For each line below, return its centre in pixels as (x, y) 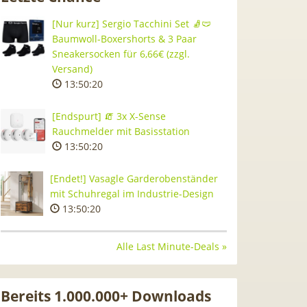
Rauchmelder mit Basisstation (121, 131)
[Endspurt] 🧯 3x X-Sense (109, 116)
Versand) (72, 69)
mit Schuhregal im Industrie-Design (132, 194)
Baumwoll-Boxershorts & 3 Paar (124, 39)
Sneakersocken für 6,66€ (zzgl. (121, 54)
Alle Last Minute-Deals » (172, 246)
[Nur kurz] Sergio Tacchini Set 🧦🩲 (132, 24)
